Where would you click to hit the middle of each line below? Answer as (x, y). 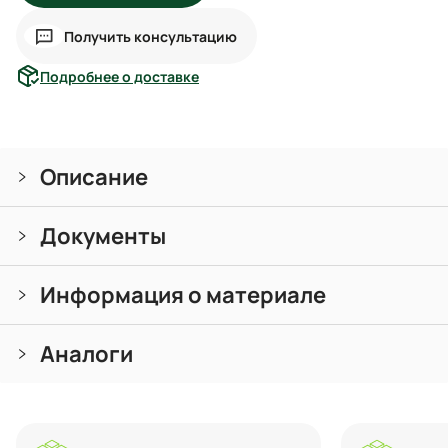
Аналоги (86, 354)
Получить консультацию (150, 36)
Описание (94, 177)
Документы (103, 236)
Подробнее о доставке (119, 76)
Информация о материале (183, 295)
